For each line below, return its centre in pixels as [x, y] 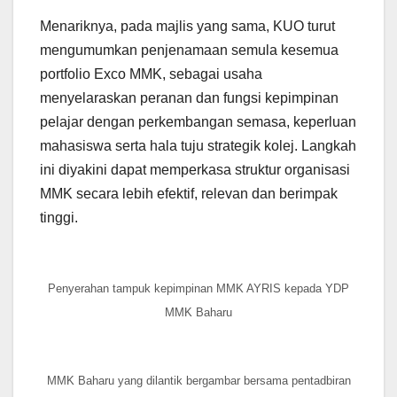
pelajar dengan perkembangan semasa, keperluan [198, 121]
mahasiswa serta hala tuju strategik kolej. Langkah [198, 145]
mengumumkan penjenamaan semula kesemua [189, 50]
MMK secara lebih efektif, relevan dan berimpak [189, 193]
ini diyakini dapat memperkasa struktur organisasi [195, 169]
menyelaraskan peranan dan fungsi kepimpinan [189, 97]
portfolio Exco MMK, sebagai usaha [151, 74]
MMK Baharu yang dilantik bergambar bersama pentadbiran [198, 380]
